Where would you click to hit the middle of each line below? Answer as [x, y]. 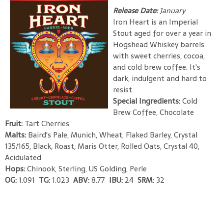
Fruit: [15, 123]
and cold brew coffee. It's [157, 67]
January [172, 10]
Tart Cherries [47, 123]
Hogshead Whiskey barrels [159, 44]
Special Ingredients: [148, 101]
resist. [123, 89]
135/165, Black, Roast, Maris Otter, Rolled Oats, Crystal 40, [102, 146]
